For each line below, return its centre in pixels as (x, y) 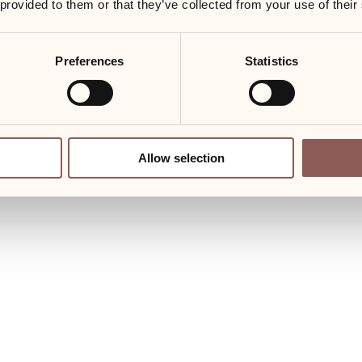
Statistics (271, 61)
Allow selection (181, 158)
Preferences (90, 61)
